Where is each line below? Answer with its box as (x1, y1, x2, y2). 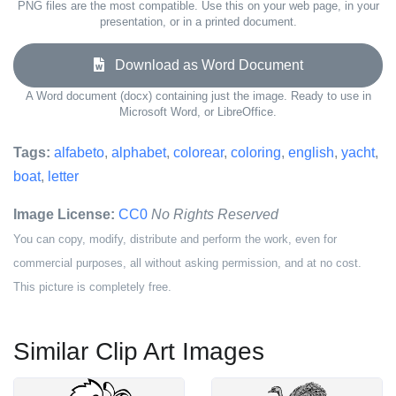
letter (48, 169, 79, 184)
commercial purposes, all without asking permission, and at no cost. (13, 256, 362, 270)
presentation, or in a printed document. (99, 15, 297, 28)
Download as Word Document (103, 57, 303, 72)
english (288, 145, 334, 160)
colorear (173, 145, 224, 160)
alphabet (111, 145, 166, 160)
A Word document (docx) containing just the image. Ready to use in (25, 89, 371, 103)
